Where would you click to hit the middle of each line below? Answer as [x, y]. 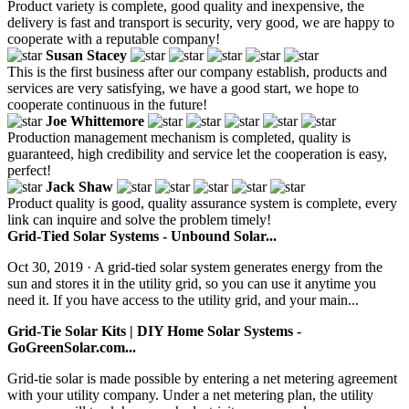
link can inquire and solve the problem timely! [139, 219]
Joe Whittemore [95, 121]
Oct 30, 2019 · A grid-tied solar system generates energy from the [195, 267]
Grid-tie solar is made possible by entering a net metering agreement [202, 378]
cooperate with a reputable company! [114, 38]
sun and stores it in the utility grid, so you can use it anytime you [192, 283]
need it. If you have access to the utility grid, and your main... [183, 299]
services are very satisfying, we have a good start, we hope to [183, 88]
